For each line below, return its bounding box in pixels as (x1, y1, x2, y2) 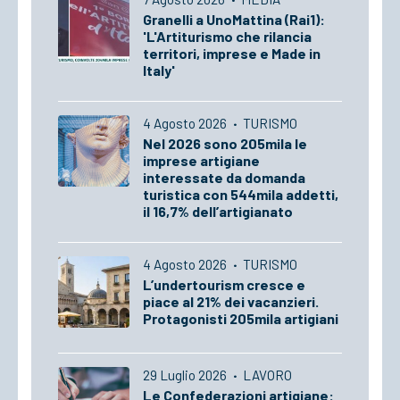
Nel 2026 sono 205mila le (143, 135, 307, 152)
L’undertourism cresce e (143, 276, 305, 293)
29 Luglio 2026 (143, 367, 229, 383)
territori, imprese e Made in (143, 45, 321, 62)
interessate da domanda (143, 169, 305, 186)
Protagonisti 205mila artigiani (143, 310, 338, 327)
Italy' (143, 62, 175, 79)
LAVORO (243, 367, 292, 383)
